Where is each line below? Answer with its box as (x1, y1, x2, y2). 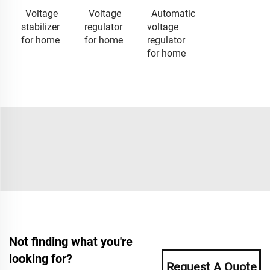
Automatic (151, 7, 195, 19)
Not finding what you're (9, 234, 133, 249)
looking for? (9, 251, 72, 266)
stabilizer (21, 20, 60, 33)
